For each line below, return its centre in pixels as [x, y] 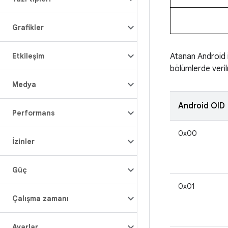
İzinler [23, 141]
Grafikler [28, 27]
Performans [34, 113]
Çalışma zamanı [40, 198]
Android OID [202, 106]
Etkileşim [28, 56]
